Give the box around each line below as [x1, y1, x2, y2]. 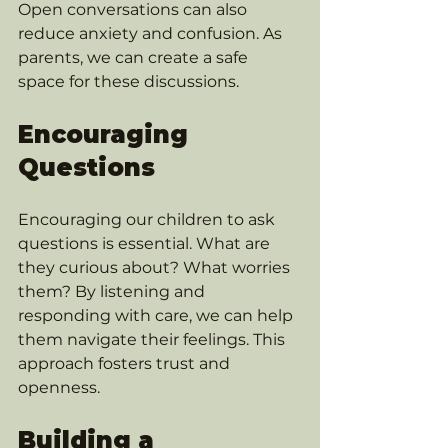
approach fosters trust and [18, 354, 234, 373]
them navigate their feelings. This [18, 330, 289, 349]
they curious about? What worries [18, 258, 294, 277]
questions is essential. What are [18, 234, 274, 253]
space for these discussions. [18, 72, 243, 91]
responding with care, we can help [18, 306, 297, 325]
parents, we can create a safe [18, 48, 252, 67]
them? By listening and [18, 282, 209, 301]
